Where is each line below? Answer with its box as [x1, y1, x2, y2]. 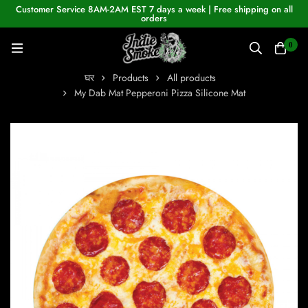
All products [167, 71, 216, 85]
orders [141, 12, 167, 25]
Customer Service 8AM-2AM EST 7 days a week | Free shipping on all [15, 3, 293, 16]
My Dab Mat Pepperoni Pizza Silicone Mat [74, 86, 245, 100]
